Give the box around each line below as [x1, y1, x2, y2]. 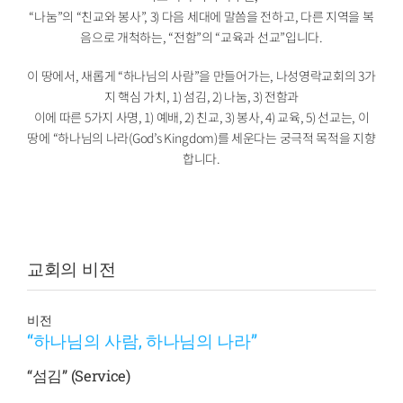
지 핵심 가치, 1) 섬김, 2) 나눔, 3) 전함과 [103, 86, 300, 105]
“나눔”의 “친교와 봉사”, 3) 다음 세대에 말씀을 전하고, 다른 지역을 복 [29, 6, 374, 25]
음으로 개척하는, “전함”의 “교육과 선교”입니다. [80, 27, 323, 46]
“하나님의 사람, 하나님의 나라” [27, 329, 257, 353]
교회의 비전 [27, 256, 116, 280]
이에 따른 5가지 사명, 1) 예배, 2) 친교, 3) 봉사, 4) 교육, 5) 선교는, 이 [33, 107, 370, 126]
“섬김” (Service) [27, 365, 130, 386]
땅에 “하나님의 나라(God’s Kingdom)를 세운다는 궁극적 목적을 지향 [27, 128, 376, 147]
